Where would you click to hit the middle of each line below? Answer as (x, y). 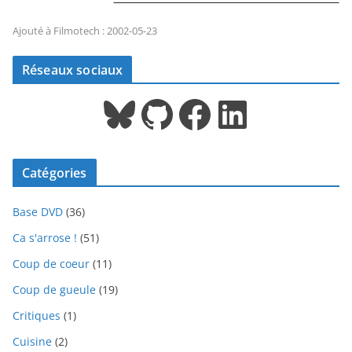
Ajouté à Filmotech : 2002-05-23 (85, 31)
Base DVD (38, 211)
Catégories (55, 172)
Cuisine (32, 341)
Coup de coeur (51, 263)
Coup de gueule (54, 289)
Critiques (37, 315)
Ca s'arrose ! (45, 237)
